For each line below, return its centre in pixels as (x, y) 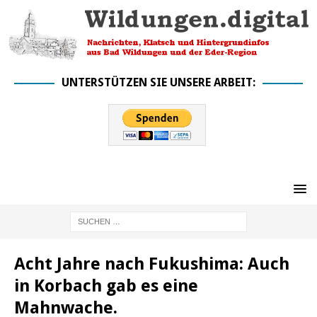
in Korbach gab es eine (106, 286)
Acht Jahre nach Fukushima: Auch (152, 264)
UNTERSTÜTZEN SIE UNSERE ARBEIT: (158, 82)
